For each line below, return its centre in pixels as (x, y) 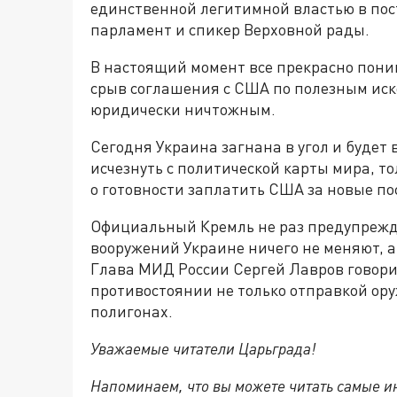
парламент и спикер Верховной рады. (232, 30)
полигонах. (132, 311)
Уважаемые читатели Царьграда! (205, 349)
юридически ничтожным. (183, 109)
